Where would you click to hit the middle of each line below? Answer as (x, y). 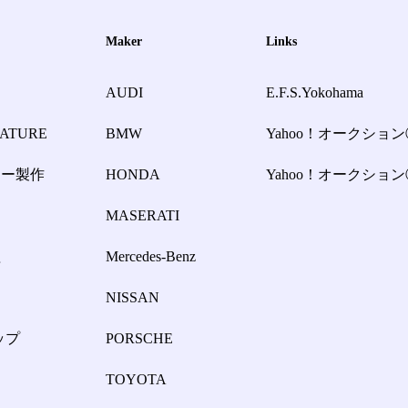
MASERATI (143, 216)
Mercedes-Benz (151, 257)
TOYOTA (136, 380)
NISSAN (133, 298)
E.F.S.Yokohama (315, 93)
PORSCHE (139, 339)
